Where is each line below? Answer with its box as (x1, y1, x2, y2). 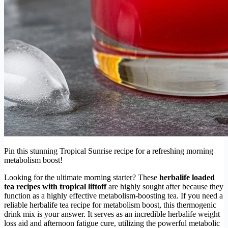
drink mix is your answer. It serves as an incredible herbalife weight (4, 209, 220, 218)
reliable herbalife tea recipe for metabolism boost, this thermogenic (4, 200, 216, 209)
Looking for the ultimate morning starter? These (4, 173, 159, 182)
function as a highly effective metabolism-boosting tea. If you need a (4, 191, 223, 200)
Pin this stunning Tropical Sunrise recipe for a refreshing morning (4, 146, 213, 155)
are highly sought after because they (106, 182, 223, 191)
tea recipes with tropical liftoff (4, 182, 106, 191)
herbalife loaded (159, 173, 215, 182)
